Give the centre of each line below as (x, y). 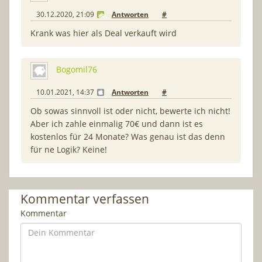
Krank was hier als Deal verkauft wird (104, 33)
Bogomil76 (77, 70)
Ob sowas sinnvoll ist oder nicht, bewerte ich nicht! (130, 111)
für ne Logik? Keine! (69, 149)
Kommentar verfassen (85, 199)
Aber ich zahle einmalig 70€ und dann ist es (117, 123)
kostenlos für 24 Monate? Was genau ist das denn (128, 136)
